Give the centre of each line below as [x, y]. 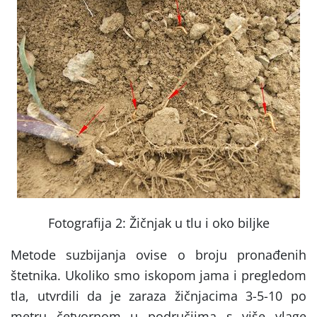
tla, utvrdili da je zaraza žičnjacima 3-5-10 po [158, 296]
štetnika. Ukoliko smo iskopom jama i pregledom [158, 276]
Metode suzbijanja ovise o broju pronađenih [158, 255]
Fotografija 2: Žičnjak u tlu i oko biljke [158, 223]
